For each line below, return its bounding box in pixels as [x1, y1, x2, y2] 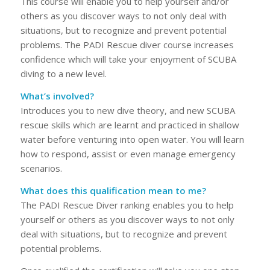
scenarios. [20, 162, 62, 174]
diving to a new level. [20, 67, 107, 80]
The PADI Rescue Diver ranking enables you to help [20, 198, 234, 211]
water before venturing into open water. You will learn [20, 133, 244, 145]
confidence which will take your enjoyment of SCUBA [20, 53, 236, 66]
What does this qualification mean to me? [20, 184, 206, 196]
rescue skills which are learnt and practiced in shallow [20, 119, 239, 131]
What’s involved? [20, 90, 94, 102]
